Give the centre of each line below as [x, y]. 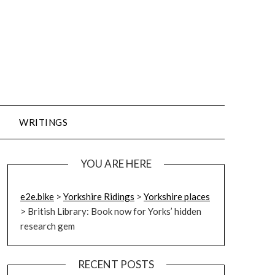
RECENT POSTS [116, 264]
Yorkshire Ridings [99, 196]
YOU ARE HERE [116, 164]
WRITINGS [44, 122]
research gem [47, 226]
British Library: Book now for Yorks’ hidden [114, 211]
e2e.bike [37, 196]
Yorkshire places [176, 196]
